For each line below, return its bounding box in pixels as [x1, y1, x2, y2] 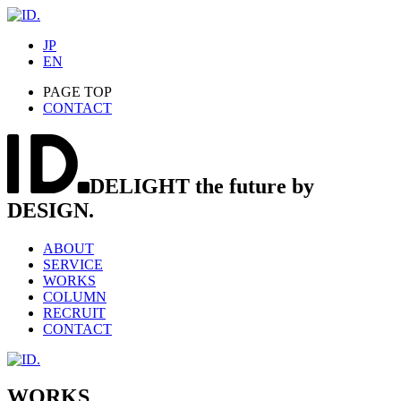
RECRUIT [43, 304, 106, 320]
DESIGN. [7, 198, 94, 222]
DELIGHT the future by [90, 174, 314, 198]
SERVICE [43, 256, 103, 272]
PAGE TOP [43, 84, 112, 99]
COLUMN [43, 288, 107, 304]
